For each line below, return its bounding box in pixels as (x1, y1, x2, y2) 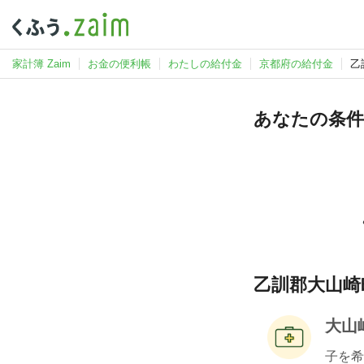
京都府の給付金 (259, 58, 333, 70)
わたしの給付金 (168, 58, 242, 70)
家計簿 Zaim (12, 58, 71, 70)
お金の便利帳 (88, 58, 151, 70)
